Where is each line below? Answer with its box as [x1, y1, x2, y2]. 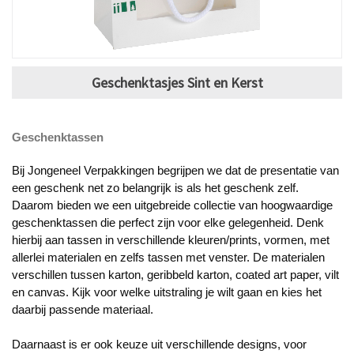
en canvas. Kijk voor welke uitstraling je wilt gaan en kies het [12, 285, 322, 299]
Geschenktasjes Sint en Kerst [91, 73, 263, 92]
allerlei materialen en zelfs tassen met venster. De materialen [12, 250, 325, 264]
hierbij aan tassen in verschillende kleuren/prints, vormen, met [12, 233, 330, 247]
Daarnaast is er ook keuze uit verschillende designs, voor [12, 337, 307, 351]
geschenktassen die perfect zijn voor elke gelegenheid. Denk [12, 216, 324, 229]
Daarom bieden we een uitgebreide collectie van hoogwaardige [12, 198, 333, 212]
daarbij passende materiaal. [12, 303, 153, 316]
